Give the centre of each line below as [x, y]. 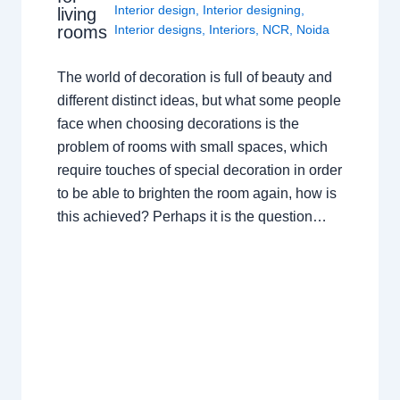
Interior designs [158, 30]
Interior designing [252, 10]
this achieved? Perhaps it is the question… [192, 217]
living [76, 14]
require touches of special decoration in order [199, 171]
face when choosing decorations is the [178, 124]
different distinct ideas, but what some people [199, 101]
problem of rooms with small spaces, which [192, 147]
